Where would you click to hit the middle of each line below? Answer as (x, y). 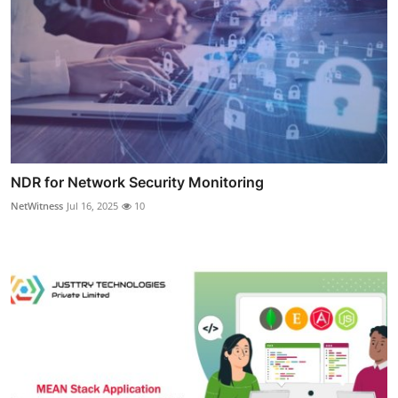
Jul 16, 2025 (92, 205)
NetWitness (37, 205)
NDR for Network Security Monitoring (137, 182)
